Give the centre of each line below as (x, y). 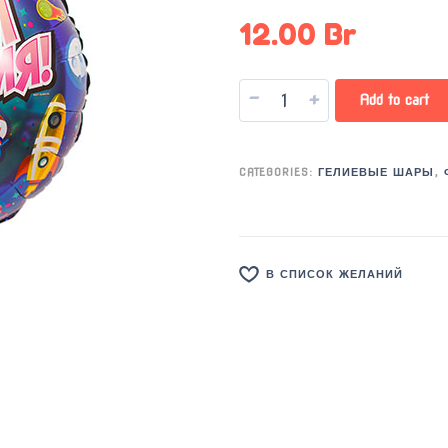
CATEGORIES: (278, 172)
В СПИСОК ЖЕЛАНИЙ (334, 274)
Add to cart (394, 100)
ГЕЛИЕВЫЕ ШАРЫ (376, 172)
